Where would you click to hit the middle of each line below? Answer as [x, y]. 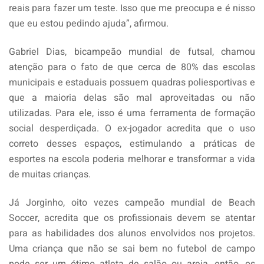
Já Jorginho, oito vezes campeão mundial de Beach [132, 202]
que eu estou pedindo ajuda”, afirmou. [89, 23]
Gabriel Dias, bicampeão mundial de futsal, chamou [132, 52]
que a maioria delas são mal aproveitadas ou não [132, 98]
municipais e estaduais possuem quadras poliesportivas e [132, 82]
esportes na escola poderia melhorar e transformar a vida [132, 159]
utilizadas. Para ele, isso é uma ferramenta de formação [132, 113]
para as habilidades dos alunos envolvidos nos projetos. [132, 233]
